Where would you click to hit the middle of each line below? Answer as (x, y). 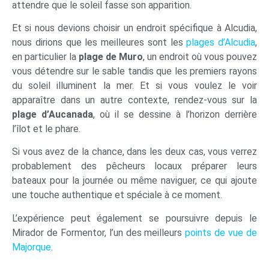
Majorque (32, 247)
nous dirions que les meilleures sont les (99, 42)
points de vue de (221, 232)
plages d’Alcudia (221, 42)
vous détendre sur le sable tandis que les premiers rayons (134, 71)
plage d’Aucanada (53, 114)
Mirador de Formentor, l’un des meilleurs (99, 232)
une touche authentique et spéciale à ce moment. (117, 195)
